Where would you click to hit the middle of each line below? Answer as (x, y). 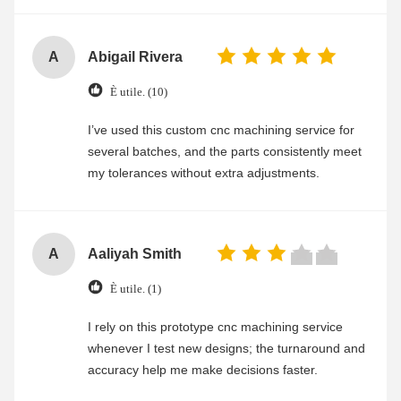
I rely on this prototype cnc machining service (215, 327)
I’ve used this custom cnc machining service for (221, 130)
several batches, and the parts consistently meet (225, 151)
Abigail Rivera (135, 57)
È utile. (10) (139, 91)
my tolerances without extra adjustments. (204, 173)
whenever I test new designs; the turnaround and (226, 348)
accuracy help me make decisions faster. (203, 370)
